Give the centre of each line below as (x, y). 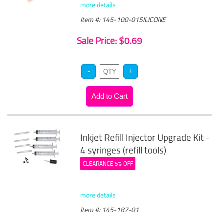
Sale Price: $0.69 (109, 41)
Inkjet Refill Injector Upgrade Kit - (145, 137)
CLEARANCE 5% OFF (108, 164)
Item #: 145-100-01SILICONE (123, 19)
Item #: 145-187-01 (110, 209)
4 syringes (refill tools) (123, 150)
